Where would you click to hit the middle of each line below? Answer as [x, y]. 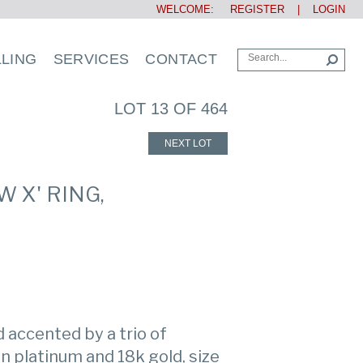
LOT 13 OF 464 [171, 109]
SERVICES [91, 59]
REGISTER [251, 9]
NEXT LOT [188, 143]
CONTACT [181, 59]
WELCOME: [187, 9]
